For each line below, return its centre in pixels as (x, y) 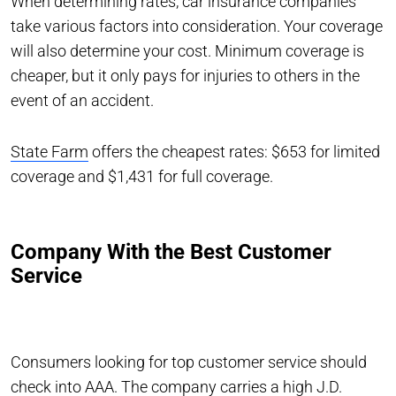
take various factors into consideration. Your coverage (197, 26)
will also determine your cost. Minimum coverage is (187, 50)
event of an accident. (84, 100)
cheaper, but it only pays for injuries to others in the (185, 75)
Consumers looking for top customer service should (189, 362)
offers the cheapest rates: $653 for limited (234, 151)
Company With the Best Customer (171, 251)
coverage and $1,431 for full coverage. (142, 176)
